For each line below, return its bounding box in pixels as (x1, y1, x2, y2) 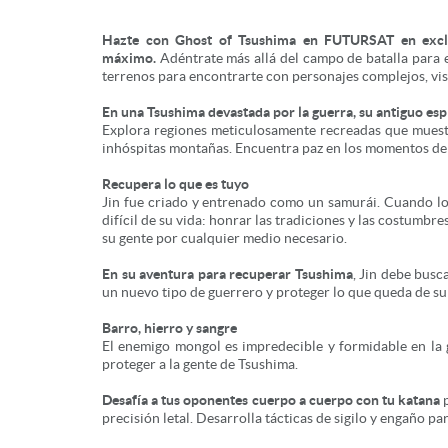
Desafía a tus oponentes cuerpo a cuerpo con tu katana (102, 392, 441, 408)
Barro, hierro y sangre (102, 320, 237, 336)
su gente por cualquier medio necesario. (102, 230, 347, 246)
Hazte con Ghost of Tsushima (102, 32, 296, 48)
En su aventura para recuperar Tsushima (102, 266, 353, 282)
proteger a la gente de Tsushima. (102, 356, 298, 372)
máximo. (102, 50, 156, 66)
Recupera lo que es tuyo (102, 176, 249, 192)
